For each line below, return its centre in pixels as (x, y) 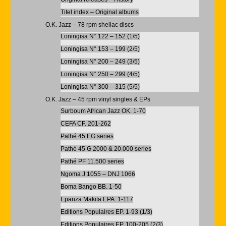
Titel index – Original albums (99, 12)
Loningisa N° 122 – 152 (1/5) (100, 36)
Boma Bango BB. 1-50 (91, 187)
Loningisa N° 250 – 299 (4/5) (100, 74)
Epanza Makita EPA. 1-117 (97, 199)
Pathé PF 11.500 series (92, 161)
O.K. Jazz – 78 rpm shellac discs (89, 25)
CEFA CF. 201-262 (86, 124)
